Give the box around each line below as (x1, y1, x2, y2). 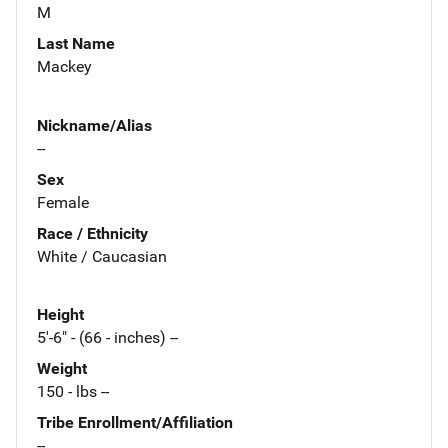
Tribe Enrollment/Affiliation (37, 413, 233, 433)
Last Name (37, 33, 115, 53)
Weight (37, 359, 87, 379)
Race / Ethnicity (37, 223, 148, 243)
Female (37, 192, 89, 212)
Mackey (37, 56, 92, 76)
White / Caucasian (37, 246, 167, 266)
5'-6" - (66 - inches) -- (37, 328, 178, 348)
